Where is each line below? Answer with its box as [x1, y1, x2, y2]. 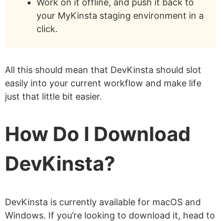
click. [37, 24, 58, 35]
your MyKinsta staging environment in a [37, 10, 204, 21]
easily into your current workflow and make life [5, 78, 201, 89]
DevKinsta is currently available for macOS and [5, 196, 201, 207]
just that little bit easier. [5, 91, 102, 102]
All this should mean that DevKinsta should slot [5, 65, 201, 75]
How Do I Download [5, 122, 190, 147]
